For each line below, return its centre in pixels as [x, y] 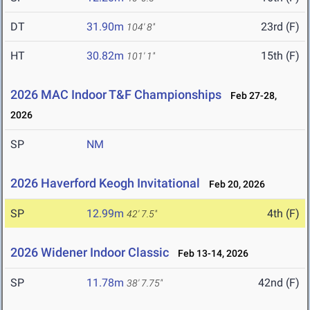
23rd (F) [280, 27]
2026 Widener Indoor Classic [90, 253]
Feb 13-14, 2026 [210, 254]
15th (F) [280, 56]
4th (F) [283, 214]
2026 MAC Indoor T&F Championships [116, 95]
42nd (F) [279, 283]
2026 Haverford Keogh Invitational [105, 183]
